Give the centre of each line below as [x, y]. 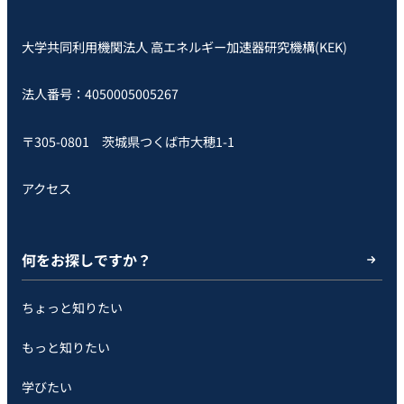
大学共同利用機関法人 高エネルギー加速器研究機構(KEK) [184, 46]
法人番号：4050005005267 [100, 94]
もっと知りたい [66, 347]
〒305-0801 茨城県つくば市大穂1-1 [128, 141]
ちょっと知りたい [72, 307]
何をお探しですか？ [87, 259]
